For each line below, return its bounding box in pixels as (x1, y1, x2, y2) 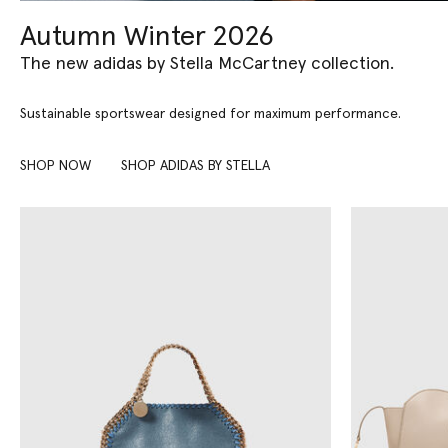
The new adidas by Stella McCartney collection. (20, 55, 394, 74)
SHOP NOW (20, 158, 91, 173)
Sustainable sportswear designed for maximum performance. (20, 107, 401, 122)
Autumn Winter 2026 (20, 23, 274, 52)
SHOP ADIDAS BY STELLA (121, 159, 270, 174)
